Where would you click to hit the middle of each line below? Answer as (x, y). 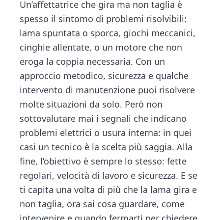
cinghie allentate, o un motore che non (101, 47)
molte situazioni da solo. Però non (91, 104)
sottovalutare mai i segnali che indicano (103, 119)
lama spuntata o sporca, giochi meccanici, (108, 33)
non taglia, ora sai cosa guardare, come (102, 204)
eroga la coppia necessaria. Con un (93, 62)
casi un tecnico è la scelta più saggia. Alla (106, 147)
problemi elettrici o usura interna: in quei (106, 133)
